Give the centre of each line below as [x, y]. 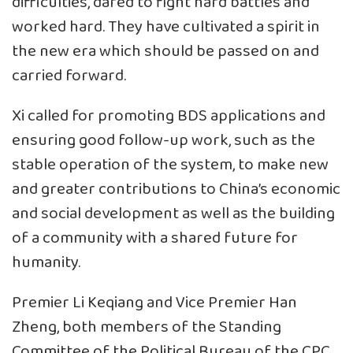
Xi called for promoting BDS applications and [169, 116]
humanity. [46, 262]
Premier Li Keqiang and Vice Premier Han [154, 303]
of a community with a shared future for [155, 238]
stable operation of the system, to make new [170, 165]
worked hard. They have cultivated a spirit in [166, 27]
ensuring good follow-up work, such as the [163, 140]
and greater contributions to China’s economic [176, 189]
